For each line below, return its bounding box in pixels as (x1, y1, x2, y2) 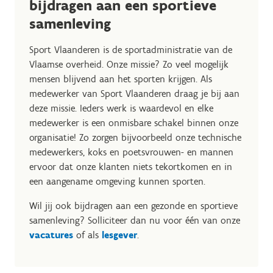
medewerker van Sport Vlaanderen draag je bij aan (29, 88, 239, 100)
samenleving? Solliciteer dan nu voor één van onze (29, 214, 240, 227)
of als (76, 229, 102, 241)
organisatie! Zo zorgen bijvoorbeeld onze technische (29, 132, 241, 144)
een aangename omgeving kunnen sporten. (29, 175, 205, 188)
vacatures (29, 229, 76, 241)
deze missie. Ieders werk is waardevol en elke (29, 102, 213, 115)
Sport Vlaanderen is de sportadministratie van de (29, 44, 232, 56)
